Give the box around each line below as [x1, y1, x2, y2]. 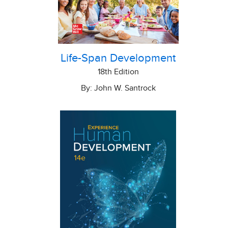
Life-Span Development [61, 52, 176, 64]
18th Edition [97, 67, 139, 76]
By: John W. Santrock [80, 83, 156, 92]
